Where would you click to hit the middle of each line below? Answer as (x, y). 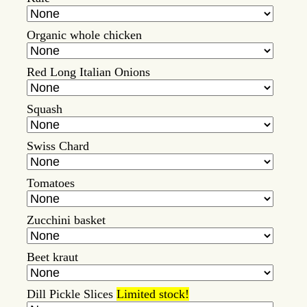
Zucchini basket (66, 220)
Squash (45, 109)
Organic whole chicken (84, 35)
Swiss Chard (58, 146)
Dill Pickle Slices (72, 294)
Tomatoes (51, 183)
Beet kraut (52, 257)
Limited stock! (153, 294)
